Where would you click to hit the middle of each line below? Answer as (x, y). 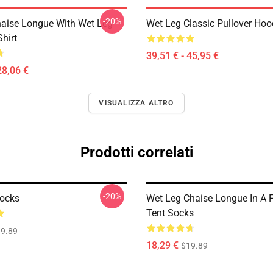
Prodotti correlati (136, 152)
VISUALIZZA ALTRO (136, 103)
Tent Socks (170, 213)
